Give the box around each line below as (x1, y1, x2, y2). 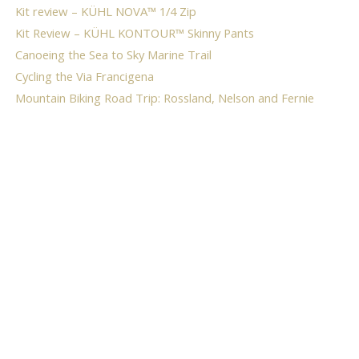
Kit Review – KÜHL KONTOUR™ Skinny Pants (14, 24, 254, 41)
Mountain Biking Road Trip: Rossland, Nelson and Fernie (14, 89, 314, 106)
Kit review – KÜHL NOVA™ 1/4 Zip (14, 2, 196, 19)
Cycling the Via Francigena (14, 67, 154, 84)
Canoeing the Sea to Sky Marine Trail (14, 46, 212, 63)
